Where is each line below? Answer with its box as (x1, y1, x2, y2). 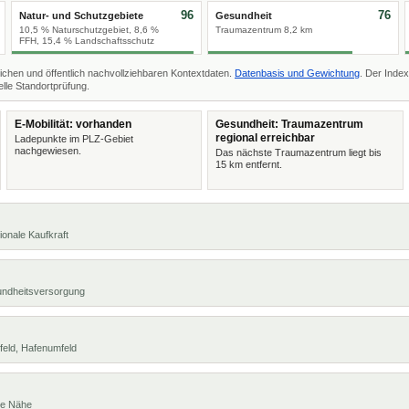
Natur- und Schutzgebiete (18, 10, 143, 21)
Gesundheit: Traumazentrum (215, 118, 363, 131)
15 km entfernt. (215, 159, 282, 170)
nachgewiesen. (14, 145, 81, 156)
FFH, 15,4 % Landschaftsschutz (18, 36, 154, 46)
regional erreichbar (215, 131, 315, 144)
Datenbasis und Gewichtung (235, 68, 360, 79)
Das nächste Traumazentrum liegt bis (215, 147, 382, 158)
